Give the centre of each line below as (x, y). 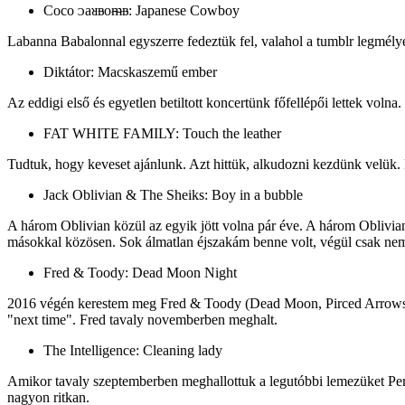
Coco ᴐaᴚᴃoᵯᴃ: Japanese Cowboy (141, 10)
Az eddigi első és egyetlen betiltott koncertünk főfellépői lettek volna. (204, 102)
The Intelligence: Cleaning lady (133, 350)
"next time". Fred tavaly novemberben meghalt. (142, 319)
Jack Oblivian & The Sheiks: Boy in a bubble (173, 194)
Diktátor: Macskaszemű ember (130, 71)
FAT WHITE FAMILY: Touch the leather (162, 133)
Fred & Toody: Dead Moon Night (140, 272)
